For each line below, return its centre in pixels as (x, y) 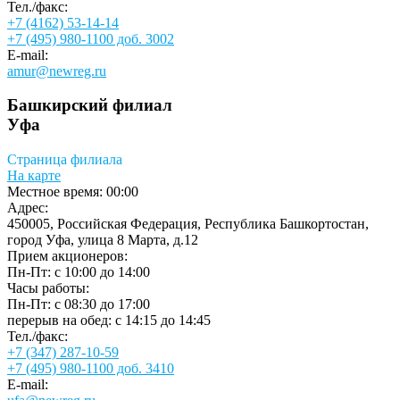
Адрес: (28, 208)
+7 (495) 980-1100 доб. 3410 (91, 369)
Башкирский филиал (90, 105)
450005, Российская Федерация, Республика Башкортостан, (188, 224)
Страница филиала (65, 160)
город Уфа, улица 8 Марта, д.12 (103, 240)
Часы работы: (48, 288)
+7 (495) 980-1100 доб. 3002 (91, 38)
